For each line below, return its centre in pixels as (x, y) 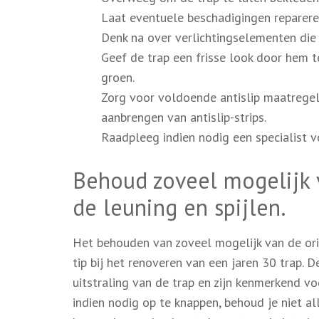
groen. (118, 77)
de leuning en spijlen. (179, 207)
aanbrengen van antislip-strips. (184, 117)
